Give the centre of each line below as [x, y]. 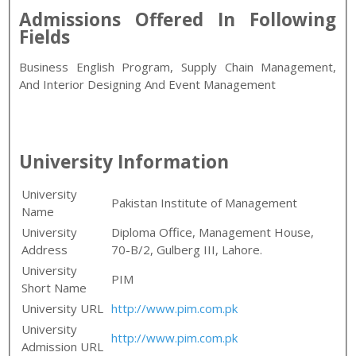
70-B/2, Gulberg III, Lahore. [187, 249]
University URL [63, 308]
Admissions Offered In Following [178, 19]
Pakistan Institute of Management [205, 202]
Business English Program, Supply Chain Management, [178, 66]
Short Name [54, 287]
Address [45, 249]
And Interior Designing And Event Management [148, 84]
